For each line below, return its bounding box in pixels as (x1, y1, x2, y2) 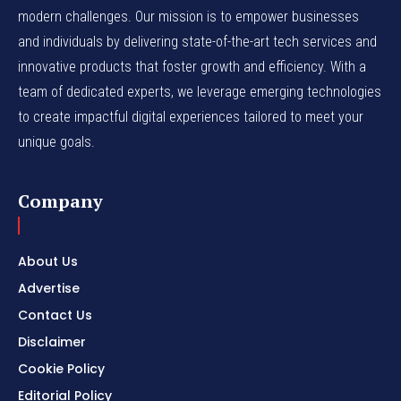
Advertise (18, 278, 80, 297)
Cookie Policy (18, 359, 105, 378)
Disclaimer (18, 332, 86, 351)
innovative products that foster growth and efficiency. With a (18, 57, 366, 75)
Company (18, 188, 103, 213)
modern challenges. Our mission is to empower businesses (18, 7, 359, 25)
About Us (18, 252, 78, 270)
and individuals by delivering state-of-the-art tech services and (18, 32, 377, 50)
